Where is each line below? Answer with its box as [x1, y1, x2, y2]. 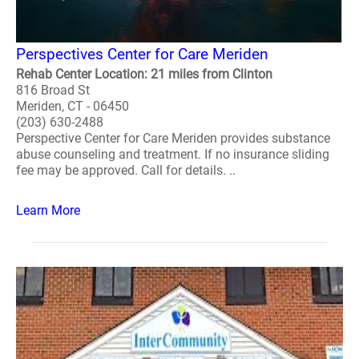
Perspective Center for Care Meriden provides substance [16, 131, 330, 146]
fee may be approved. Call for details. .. [16, 163, 236, 178]
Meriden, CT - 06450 [16, 99, 129, 114]
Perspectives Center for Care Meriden [16, 45, 268, 63]
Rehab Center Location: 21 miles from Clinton [16, 67, 272, 82]
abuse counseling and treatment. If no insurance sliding [16, 147, 329, 162]
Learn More [16, 203, 80, 218]
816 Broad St [16, 83, 90, 98]
